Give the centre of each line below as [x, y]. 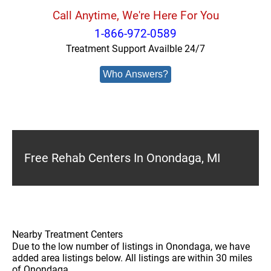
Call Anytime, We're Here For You [135, 15]
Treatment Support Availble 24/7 [135, 49]
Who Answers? [135, 74]
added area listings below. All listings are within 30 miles [132, 258]
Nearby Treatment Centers [67, 234]
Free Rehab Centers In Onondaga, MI [122, 158]
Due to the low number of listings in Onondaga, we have [131, 247]
